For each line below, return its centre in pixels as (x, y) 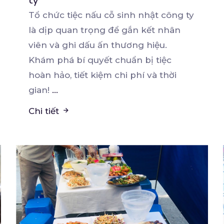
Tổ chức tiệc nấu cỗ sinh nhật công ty (111, 15)
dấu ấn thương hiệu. (123, 45)
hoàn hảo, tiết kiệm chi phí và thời (103, 75)
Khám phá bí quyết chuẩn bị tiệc (100, 60)
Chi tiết (45, 111)
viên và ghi (54, 45)
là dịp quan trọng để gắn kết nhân (105, 30)
